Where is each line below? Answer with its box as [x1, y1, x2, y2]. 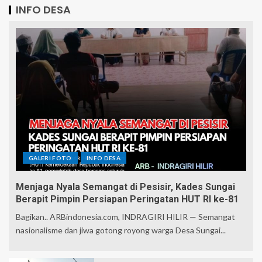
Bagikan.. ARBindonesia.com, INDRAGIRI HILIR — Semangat [16, 212, 235, 222]
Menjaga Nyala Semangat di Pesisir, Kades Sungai [16, 181, 235, 193]
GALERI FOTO [29, 154, 72, 162]
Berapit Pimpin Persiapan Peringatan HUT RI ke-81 [16, 194, 239, 205]
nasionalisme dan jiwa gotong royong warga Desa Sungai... [16, 225, 226, 236]
